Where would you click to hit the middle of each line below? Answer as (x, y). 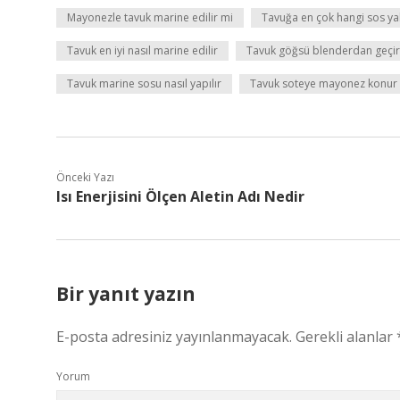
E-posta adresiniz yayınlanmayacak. (174, 337)
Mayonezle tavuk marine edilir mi (150, 17)
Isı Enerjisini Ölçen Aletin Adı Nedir (180, 196)
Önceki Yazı (85, 177)
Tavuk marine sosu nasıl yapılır (144, 83)
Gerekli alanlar (346, 337)
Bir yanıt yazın (126, 294)
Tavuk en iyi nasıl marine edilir (142, 50)
